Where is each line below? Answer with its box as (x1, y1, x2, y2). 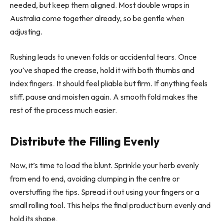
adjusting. (10, 26, 42, 37)
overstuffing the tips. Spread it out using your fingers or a (10, 187, 199, 197)
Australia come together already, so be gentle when (10, 13, 184, 23)
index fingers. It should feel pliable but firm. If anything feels (10, 78, 208, 89)
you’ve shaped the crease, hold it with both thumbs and (10, 65, 194, 75)
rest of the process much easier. (10, 105, 117, 115)
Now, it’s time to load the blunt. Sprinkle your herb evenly (10, 160, 199, 171)
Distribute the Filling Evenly (10, 134, 160, 149)
